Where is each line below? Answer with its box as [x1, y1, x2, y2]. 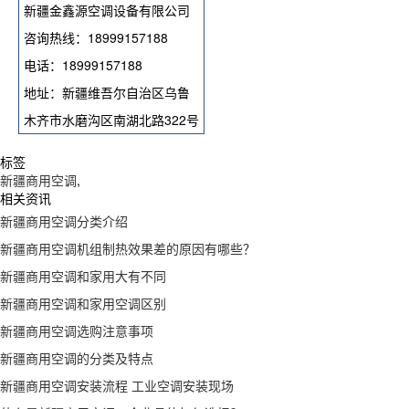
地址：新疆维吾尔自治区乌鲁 [24, 83, 190, 102]
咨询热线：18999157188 [24, 28, 168, 47]
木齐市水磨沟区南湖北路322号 [24, 110, 199, 130]
